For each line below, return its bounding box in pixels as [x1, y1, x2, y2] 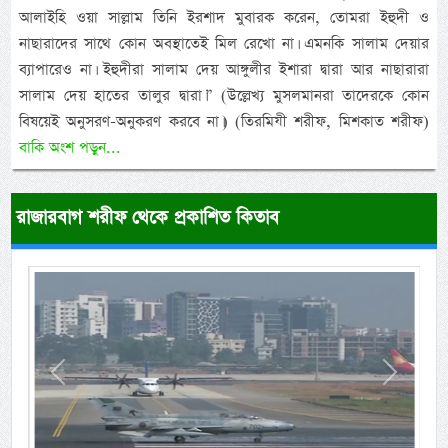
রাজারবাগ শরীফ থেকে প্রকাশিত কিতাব [16, 204, 280, 231]
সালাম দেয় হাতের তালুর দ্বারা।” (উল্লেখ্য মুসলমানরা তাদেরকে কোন [19, 85, 429, 106]
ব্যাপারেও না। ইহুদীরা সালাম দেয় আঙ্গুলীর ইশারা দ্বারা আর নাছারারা [19, 59, 429, 80]
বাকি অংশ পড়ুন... [19, 137, 122, 158]
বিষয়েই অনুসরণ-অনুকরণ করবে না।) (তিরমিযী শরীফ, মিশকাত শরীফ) [19, 111, 429, 132]
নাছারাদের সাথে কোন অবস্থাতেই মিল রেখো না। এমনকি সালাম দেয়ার [19, 33, 429, 54]
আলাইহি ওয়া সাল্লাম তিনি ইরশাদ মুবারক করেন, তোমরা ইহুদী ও [19, 7, 429, 28]
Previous [56, 372, 120, 392]
